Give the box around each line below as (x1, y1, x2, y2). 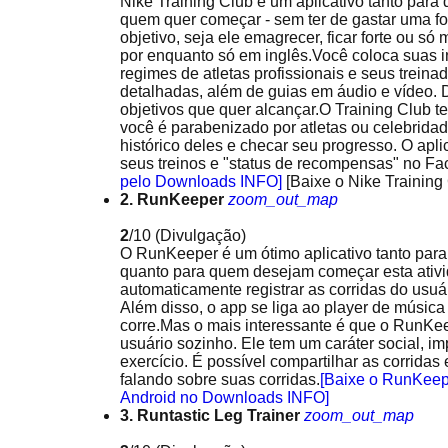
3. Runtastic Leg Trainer (120, 407, 300, 424)
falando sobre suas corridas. (120, 371, 320, 388)
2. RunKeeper (120, 191, 224, 208)
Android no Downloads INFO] (120, 389, 329, 406)
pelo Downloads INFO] (120, 173, 286, 190)
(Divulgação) (155, 227, 246, 244)
